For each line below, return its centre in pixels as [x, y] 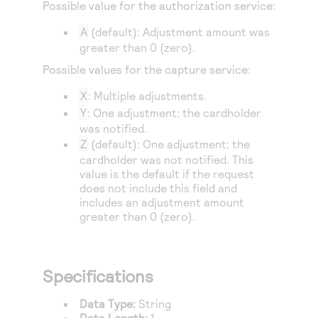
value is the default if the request [167, 174]
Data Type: [109, 303]
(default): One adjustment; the [169, 144]
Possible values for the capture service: [147, 69]
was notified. [114, 128]
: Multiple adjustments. [148, 95]
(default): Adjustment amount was [179, 32]
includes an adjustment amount [162, 202]
